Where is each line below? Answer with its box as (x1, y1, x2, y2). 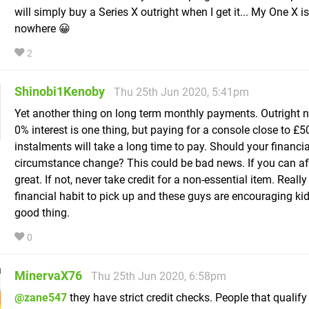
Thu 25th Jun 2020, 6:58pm (91, 270, 226, 283)
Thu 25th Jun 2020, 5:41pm (114, 86, 249, 99)
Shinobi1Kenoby (14, 84, 105, 99)
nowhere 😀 (14, 22, 70, 36)
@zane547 (14, 291, 67, 305)
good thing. (14, 206, 70, 220)
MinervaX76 (14, 268, 82, 283)
